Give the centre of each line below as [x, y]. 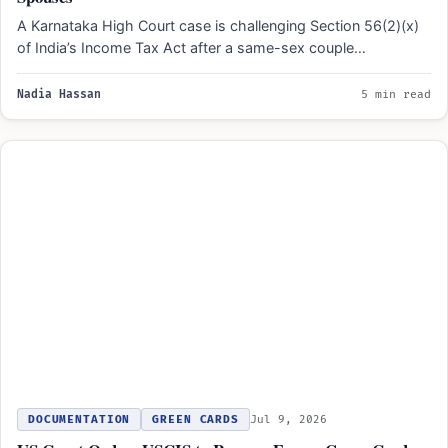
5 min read [396, 94]
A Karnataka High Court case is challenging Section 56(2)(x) [218, 25]
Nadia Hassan [59, 94]
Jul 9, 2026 [288, 419]
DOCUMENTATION [79, 419]
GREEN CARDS [195, 419]
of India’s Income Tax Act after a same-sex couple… [191, 47]
